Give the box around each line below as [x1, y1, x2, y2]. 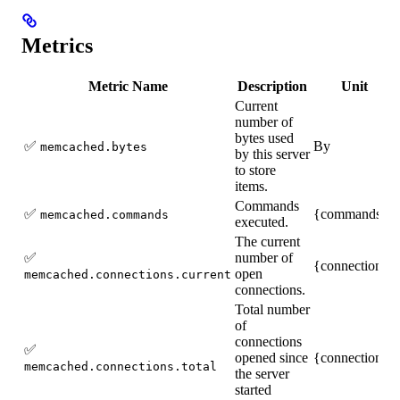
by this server [235, 146, 310, 162]
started [235, 382, 271, 398]
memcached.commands [40, 208, 169, 222]
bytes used [235, 130, 294, 146]
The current [235, 234, 300, 250]
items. [235, 179, 268, 195]
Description [237, 79, 307, 95]
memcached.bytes [40, 140, 147, 154]
